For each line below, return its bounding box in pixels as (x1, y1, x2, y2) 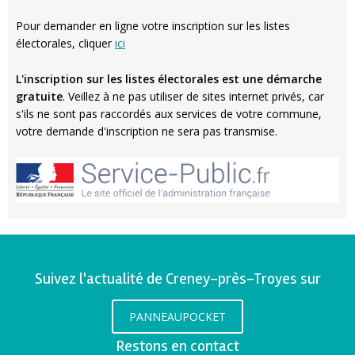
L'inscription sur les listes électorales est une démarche (16, 71, 322, 86)
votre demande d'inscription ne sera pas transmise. (16, 123, 277, 139)
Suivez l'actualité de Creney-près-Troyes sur (34, 268, 321, 288)
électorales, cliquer (16, 36, 115, 52)
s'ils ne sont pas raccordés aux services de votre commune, (16, 105, 322, 121)
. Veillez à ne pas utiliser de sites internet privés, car (63, 88, 324, 104)
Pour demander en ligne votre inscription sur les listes (16, 18, 290, 34)
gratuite (16, 88, 63, 104)
